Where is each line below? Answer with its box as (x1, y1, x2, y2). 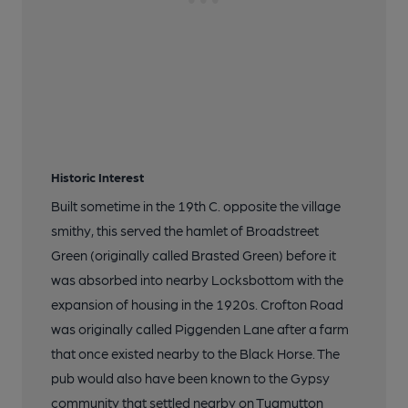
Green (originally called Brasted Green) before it (51, 247, 336, 264)
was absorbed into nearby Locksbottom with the (51, 271, 343, 289)
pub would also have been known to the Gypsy (51, 370, 330, 387)
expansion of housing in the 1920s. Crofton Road (51, 296, 343, 313)
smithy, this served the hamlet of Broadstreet (51, 222, 319, 240)
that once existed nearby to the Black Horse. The (51, 345, 340, 362)
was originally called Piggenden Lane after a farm (51, 321, 349, 338)
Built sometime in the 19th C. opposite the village (51, 198, 341, 215)
